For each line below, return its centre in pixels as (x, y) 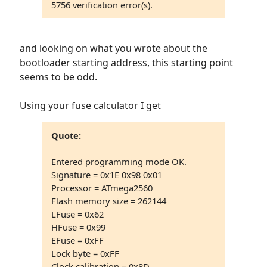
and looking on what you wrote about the (114, 49)
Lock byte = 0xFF (85, 254)
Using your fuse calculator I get (90, 106)
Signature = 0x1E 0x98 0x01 (106, 175)
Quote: (66, 136)
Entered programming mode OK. (119, 162)
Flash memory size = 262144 (108, 201)
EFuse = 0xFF (77, 240)
